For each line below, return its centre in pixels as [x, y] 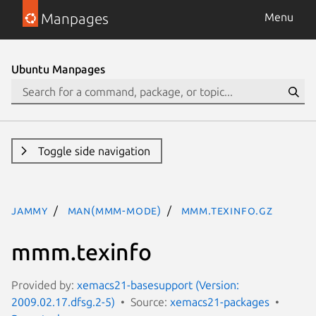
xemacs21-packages [220, 302]
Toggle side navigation [94, 151]
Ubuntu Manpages [58, 69]
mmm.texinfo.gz [227, 210]
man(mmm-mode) [115, 210]
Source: [150, 302]
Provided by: [44, 285]
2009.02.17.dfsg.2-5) [63, 302]
